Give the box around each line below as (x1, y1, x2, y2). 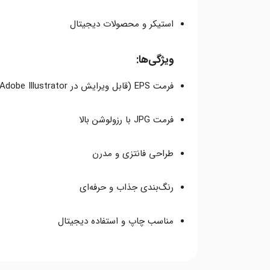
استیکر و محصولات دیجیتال (70, 16, 174, 31)
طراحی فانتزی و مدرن (92, 146, 174, 161)
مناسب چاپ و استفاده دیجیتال (58, 213, 174, 228)
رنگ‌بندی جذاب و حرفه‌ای (80, 180, 174, 195)
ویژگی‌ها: (136, 51, 174, 68)
